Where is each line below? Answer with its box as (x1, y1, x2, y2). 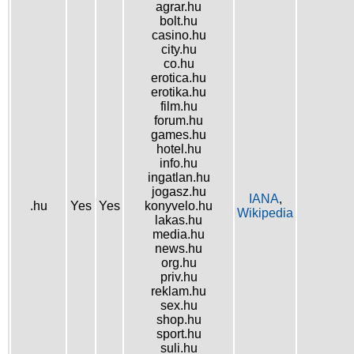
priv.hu (160, 270, 198, 284)
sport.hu (156, 327, 201, 341)
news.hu (155, 242, 202, 255)
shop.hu (156, 313, 201, 326)
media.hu (153, 228, 205, 241)
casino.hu (151, 28, 206, 42)
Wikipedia (237, 206, 293, 220)
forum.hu (154, 114, 203, 127)
